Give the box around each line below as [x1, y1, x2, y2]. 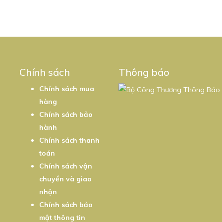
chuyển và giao [39, 174, 92, 184]
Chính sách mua [39, 84, 94, 94]
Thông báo [118, 66, 169, 79]
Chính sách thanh [39, 136, 100, 145]
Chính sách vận [39, 162, 92, 171]
